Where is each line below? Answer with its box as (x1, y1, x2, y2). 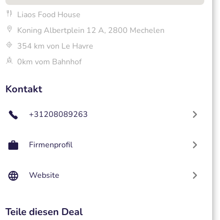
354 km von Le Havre (17, 41, 93, 52)
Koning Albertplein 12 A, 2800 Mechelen (17, 25, 165, 36)
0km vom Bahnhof (17, 56, 82, 67)
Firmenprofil (28, 139, 73, 150)
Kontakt (5, 82, 42, 96)
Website (28, 170, 59, 181)
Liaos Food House (17, 9, 81, 20)
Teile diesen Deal (5, 205, 82, 219)
